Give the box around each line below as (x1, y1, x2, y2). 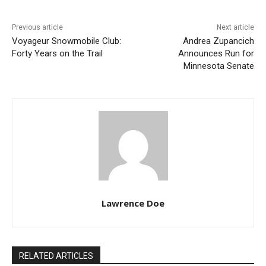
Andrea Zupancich (173, 97, 245, 108)
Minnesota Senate (174, 122, 245, 133)
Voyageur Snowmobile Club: (12, 97, 121, 108)
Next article (207, 84, 245, 93)
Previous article (12, 84, 63, 93)
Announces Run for (169, 109, 245, 121)
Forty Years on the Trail (12, 109, 103, 121)
